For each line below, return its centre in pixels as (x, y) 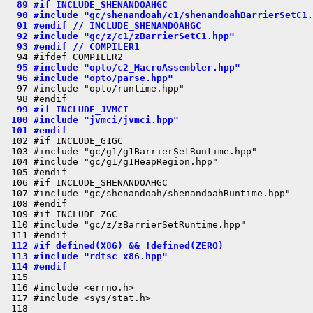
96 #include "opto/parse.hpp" (89, 78)
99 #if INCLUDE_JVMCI (67, 109)
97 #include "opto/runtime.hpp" (95, 88)
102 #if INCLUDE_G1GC (64, 141)
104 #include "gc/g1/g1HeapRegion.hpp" (112, 162)
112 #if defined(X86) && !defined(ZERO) (115, 246)
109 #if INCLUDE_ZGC (61, 214)
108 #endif (36, 204)
